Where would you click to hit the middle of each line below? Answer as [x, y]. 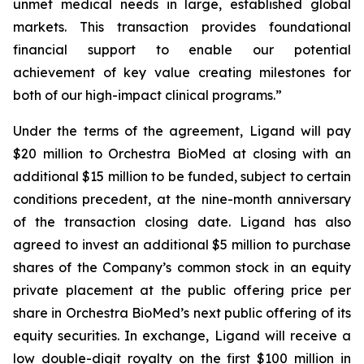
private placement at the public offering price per [182, 290]
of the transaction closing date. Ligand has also [182, 222]
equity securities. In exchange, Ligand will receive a [182, 336]
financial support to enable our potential [182, 50]
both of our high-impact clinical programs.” [147, 95]
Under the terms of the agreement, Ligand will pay [182, 131]
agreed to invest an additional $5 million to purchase [182, 245]
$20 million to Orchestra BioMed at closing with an [182, 154]
